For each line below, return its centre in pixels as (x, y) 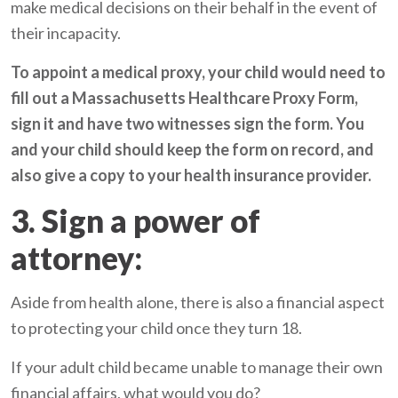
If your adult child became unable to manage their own (197, 367)
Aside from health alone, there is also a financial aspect (198, 302)
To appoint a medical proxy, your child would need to (199, 72)
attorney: (77, 258)
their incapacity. (66, 33)
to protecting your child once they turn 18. (157, 328)
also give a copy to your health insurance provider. (191, 175)
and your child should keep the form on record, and (193, 150)
